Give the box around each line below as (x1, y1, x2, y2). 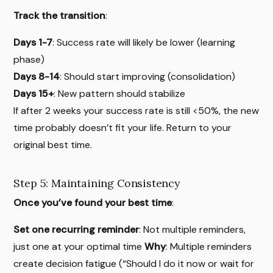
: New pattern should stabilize (54, 87, 186, 101)
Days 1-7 (13, 36, 53, 49)
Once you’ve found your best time (13, 196, 172, 210)
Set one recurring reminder (13, 223, 140, 236)
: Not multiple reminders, (139, 223, 246, 236)
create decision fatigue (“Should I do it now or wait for (13, 257, 255, 271)
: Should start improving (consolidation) (60, 70, 236, 83)
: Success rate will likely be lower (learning (52, 36, 236, 49)
